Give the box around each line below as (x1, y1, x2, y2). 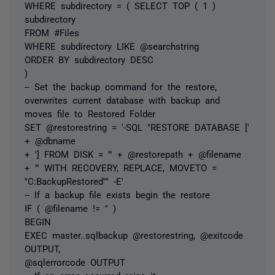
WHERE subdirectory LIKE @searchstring (25, 41, 199, 50)
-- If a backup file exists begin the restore (25, 189, 210, 199)
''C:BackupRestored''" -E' (25, 176, 123, 185)
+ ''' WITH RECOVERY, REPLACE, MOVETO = (25, 162, 217, 172)
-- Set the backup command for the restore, (25, 81, 217, 91)
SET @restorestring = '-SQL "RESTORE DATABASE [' (25, 122, 249, 131)
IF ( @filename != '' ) (25, 203, 116, 212)
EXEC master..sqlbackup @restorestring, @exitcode (25, 230, 243, 239)
